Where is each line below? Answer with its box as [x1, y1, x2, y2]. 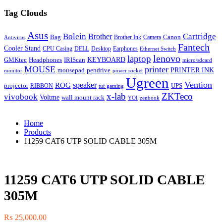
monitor [4, 68, 22, 74]
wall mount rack [61, 94, 105, 102]
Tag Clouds [4, 8, 47, 18]
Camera [143, 34, 161, 41]
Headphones [29, 56, 62, 64]
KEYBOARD [87, 55, 125, 64]
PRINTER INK [170, 66, 214, 74]
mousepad [57, 66, 85, 74]
